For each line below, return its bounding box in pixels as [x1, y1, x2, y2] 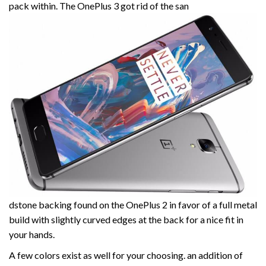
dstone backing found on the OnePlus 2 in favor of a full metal [9, 199, 257, 211]
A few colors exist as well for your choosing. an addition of [9, 249, 243, 261]
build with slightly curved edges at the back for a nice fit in [9, 214, 243, 226]
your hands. [9, 229, 55, 240]
